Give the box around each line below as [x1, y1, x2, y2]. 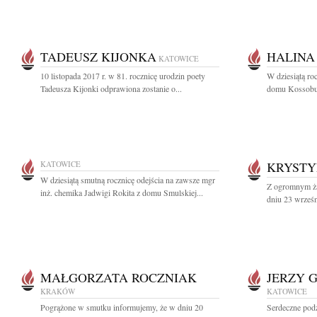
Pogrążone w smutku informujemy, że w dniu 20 [40, 301, 203, 313]
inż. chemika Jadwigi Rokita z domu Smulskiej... [40, 187, 203, 198]
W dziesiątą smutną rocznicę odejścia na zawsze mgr [40, 174, 215, 185]
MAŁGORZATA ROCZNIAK [40, 269, 197, 286]
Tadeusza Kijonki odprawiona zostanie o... [40, 83, 182, 94]
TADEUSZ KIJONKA [40, 48, 156, 65]
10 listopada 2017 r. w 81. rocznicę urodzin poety [40, 70, 205, 81]
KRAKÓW [40, 286, 75, 296]
